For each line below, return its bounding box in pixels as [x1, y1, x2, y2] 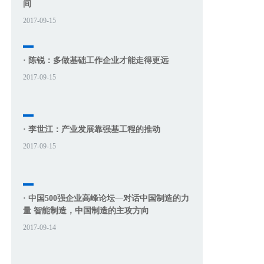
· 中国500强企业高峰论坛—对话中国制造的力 [23, 194, 189, 203]
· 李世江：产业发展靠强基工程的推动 [23, 125, 160, 134]
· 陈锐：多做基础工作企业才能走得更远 [23, 56, 169, 65]
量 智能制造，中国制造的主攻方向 [23, 206, 149, 215]
